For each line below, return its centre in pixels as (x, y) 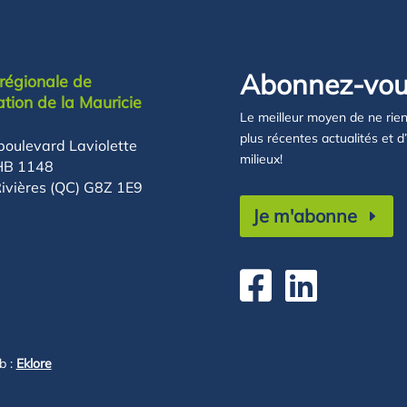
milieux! (261, 159)
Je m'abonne (304, 215)
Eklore (34, 363)
